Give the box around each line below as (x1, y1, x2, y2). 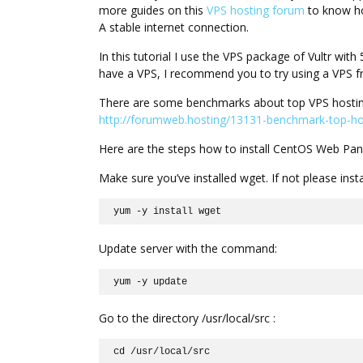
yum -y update (113, 275, 188, 288)
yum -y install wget (113, 205, 222, 217)
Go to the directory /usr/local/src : (99, 310, 275, 327)
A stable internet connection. (99, 19, 249, 35)
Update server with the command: (99, 240, 277, 256)
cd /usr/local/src (113, 346, 211, 358)
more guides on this (99, 2, 207, 18)
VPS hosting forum (207, 2, 305, 18)
